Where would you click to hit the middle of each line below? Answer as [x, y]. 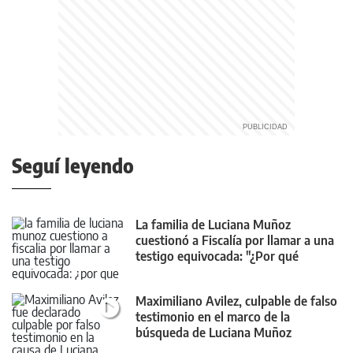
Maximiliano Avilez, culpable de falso [236, 301]
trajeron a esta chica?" [196, 272]
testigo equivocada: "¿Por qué [217, 256]
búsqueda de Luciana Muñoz [214, 333]
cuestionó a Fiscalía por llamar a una [235, 240]
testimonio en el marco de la [213, 317]
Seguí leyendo [73, 165]
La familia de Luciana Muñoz [213, 225]
